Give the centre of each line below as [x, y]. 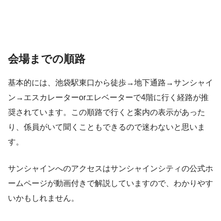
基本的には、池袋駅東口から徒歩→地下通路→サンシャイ [110, 83]
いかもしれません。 [43, 198]
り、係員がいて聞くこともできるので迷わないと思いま [107, 127]
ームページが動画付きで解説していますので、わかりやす [110, 183]
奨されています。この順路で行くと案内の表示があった [107, 112]
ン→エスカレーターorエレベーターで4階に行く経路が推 [108, 97]
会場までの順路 [47, 59]
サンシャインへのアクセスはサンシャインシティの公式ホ [110, 168]
